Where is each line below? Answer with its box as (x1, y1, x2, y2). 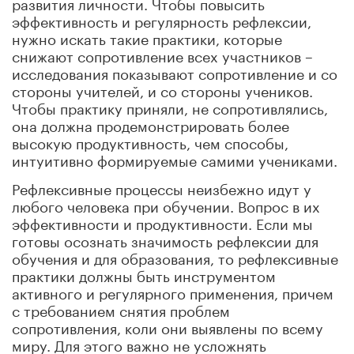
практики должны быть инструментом (12, 262, 276, 285)
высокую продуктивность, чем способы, (12, 130, 288, 153)
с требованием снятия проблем (12, 297, 230, 320)
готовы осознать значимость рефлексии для (12, 228, 318, 250)
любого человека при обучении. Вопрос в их (12, 193, 320, 216)
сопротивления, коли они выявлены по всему (12, 314, 323, 337)
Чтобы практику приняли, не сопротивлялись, (12, 95, 328, 118)
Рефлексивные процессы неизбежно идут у (12, 175, 311, 198)
